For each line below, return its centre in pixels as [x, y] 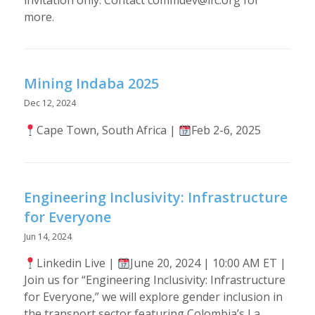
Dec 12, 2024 [50, 103]
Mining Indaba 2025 [91, 84]
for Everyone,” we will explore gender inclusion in [153, 297]
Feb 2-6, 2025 [226, 130]
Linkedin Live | [77, 263]
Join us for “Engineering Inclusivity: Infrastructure [154, 280]
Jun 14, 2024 [47, 236]
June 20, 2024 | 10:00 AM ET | [208, 263]
